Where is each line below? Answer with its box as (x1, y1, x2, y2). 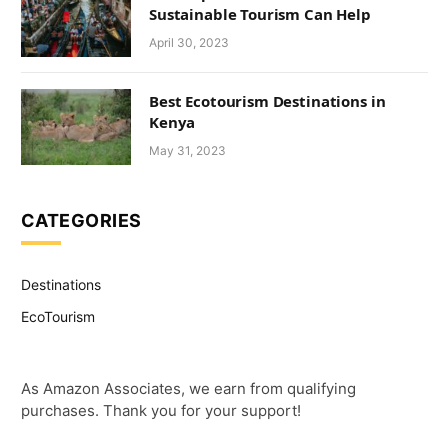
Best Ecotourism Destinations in (149, 90, 386, 111)
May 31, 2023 (149, 142, 226, 158)
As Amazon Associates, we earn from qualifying (21, 378, 356, 398)
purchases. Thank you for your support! (21, 400, 301, 420)
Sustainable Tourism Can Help (149, 3, 371, 24)
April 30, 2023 (149, 34, 229, 50)
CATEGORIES (21, 209, 142, 231)
